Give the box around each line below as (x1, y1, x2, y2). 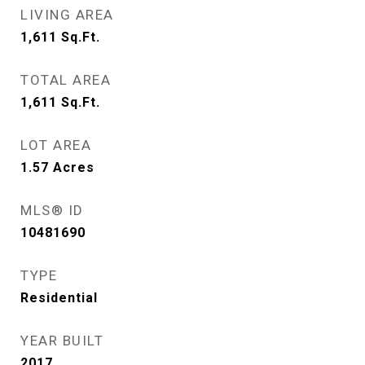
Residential (20, 290, 98, 306)
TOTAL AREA (20, 72, 111, 88)
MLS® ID (20, 202, 84, 218)
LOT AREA (20, 137, 91, 153)
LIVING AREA (20, 7, 114, 23)
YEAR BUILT (20, 332, 103, 349)
